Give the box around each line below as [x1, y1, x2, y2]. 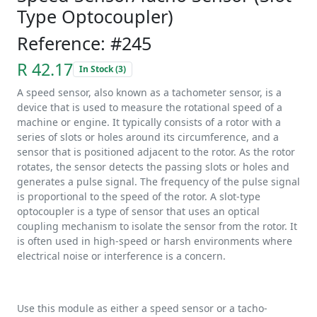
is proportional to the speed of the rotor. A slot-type [17, 190, 260, 203]
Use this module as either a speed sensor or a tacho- [17, 301, 267, 315]
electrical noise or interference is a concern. [17, 249, 226, 263]
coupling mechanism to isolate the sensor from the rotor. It [17, 219, 297, 233]
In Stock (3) [79, 63, 126, 75]
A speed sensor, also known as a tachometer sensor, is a [17, 86, 282, 99]
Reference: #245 [17, 31, 151, 55]
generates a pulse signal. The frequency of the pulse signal [17, 175, 300, 188]
